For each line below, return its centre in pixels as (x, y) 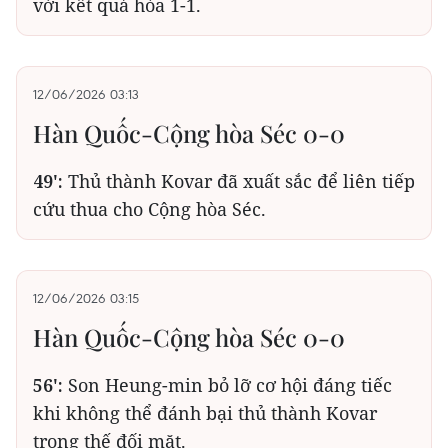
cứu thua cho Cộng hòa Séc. (149, 209)
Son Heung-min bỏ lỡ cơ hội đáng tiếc (227, 385)
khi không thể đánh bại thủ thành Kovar (205, 413)
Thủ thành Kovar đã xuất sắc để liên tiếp (239, 181)
